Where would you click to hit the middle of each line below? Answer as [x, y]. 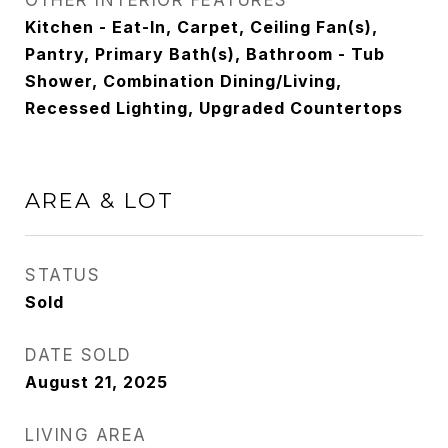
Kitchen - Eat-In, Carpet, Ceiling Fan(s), [201, 27]
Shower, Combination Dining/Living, [183, 81]
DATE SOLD [78, 355]
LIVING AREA [86, 435]
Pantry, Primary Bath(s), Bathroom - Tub [205, 54]
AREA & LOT [99, 200]
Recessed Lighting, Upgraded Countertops [214, 108]
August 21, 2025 [96, 382]
